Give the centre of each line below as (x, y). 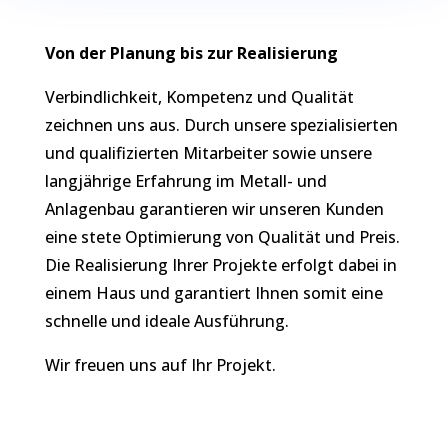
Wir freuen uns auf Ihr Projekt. (160, 365)
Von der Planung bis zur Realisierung (191, 53)
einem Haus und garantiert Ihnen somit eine (213, 293)
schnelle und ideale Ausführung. (166, 321)
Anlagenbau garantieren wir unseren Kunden (214, 209)
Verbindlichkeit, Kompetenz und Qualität (199, 97)
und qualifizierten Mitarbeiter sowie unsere (208, 153)
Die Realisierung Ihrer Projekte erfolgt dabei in (220, 265)
